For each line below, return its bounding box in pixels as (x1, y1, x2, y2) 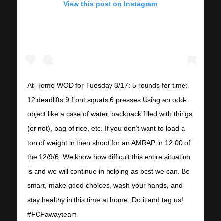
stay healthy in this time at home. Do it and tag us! (27, 195, 183, 204)
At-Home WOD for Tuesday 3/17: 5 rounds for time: (27, 81, 187, 89)
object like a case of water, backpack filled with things (27, 110, 192, 118)
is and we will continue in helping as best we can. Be (27, 167, 190, 175)
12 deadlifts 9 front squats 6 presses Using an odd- (27, 95, 186, 104)
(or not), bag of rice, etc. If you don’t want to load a (27, 124, 185, 132)
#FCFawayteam (27, 210, 77, 218)
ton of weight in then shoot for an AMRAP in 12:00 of (27, 138, 190, 147)
